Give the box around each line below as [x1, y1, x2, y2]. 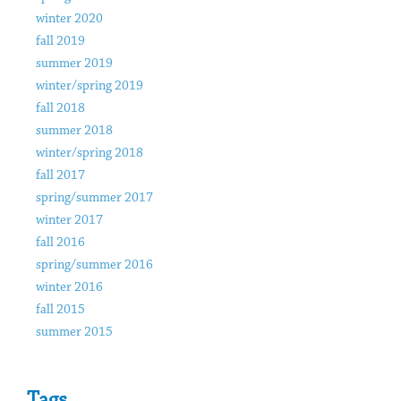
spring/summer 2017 [36, 192, 153, 206]
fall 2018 [36, 102, 85, 116]
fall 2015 [36, 303, 85, 318]
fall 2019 [36, 35, 85, 49]
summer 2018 [36, 124, 113, 139]
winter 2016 [36, 281, 103, 295]
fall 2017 [36, 169, 85, 183]
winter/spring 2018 [36, 147, 143, 161]
